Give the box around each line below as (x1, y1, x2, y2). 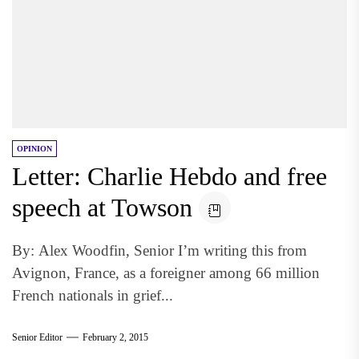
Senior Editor (12, 331, 63, 343)
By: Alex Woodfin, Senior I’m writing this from (12, 242, 307, 259)
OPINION (17, 144, 52, 153)
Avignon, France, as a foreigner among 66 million (12, 264, 320, 281)
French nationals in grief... (12, 287, 173, 304)
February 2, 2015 (83, 331, 148, 343)
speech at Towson (12, 193, 192, 222)
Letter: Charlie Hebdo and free (12, 162, 327, 191)
